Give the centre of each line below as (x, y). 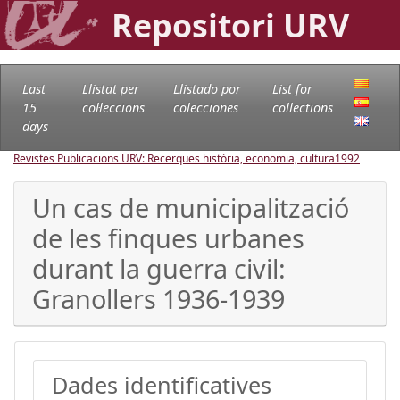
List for (293, 88)
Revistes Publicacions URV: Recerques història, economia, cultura (174, 158)
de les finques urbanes (168, 237)
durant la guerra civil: (159, 268)
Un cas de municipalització (191, 207)
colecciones (206, 107)
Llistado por (208, 88)
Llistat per (110, 88)
